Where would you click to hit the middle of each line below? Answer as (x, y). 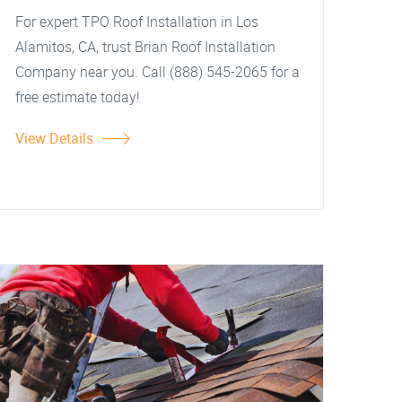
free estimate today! (78, 97)
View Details (54, 138)
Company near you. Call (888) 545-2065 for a (157, 72)
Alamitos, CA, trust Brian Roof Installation (145, 47)
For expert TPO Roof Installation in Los (137, 22)
